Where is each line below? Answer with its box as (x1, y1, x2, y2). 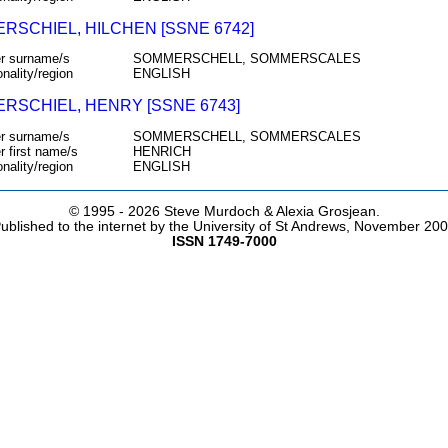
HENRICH (132, 143, 191, 159)
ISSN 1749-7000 (171, 234, 277, 250)
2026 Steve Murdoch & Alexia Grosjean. (127, 204, 380, 220)
